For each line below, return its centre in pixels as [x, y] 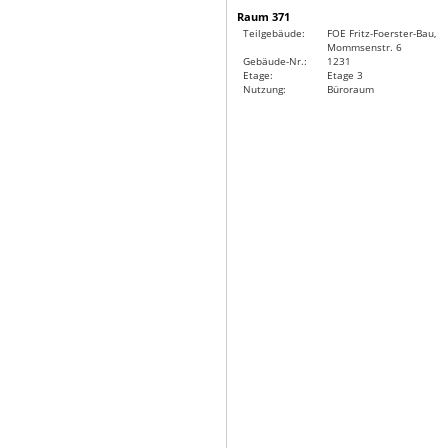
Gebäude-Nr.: [275, 61]
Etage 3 [345, 75]
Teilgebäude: [274, 33]
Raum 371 [263, 16]
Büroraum [350, 89]
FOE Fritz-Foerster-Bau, [381, 33]
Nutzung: [264, 89]
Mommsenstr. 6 [364, 47]
